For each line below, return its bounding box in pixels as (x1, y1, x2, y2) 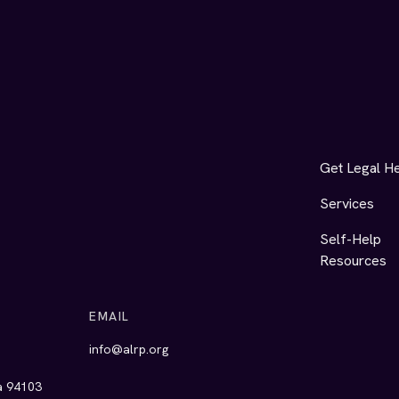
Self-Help (319, 230, 381, 248)
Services (319, 194, 374, 213)
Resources (319, 251, 387, 270)
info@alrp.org (89, 341, 169, 357)
